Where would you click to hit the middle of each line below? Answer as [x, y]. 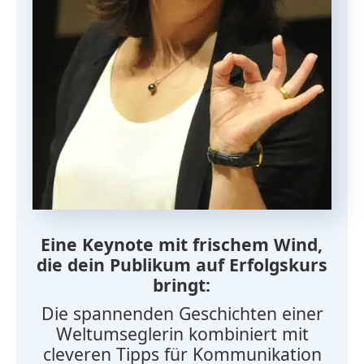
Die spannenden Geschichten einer [182, 314]
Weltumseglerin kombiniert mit [182, 334]
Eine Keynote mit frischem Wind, [182, 244]
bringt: [182, 284]
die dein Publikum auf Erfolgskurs [182, 264]
